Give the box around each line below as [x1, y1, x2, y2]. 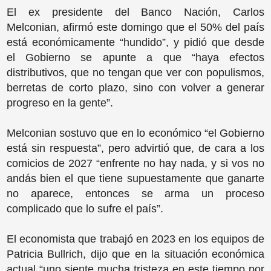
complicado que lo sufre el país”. [6, 202, 166, 215]
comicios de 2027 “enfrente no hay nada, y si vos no [6, 157, 265, 169]
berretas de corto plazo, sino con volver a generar [6, 81, 265, 94]
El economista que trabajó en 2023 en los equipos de [6, 232, 265, 245]
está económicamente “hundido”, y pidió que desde [6, 36, 265, 48]
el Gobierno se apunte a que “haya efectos [6, 51, 265, 64]
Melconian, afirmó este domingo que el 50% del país [6, 21, 265, 33]
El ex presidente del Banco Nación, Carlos [6, 5, 265, 18]
